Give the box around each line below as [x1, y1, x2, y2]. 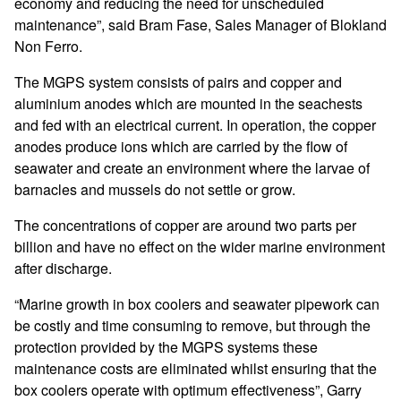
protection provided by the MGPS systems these [14, 336, 318, 357]
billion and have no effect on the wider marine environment [14, 235, 385, 257]
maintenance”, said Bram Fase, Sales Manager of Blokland [14, 13, 387, 35]
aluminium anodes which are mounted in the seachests [14, 92, 363, 114]
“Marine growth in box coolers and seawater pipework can [14, 293, 380, 314]
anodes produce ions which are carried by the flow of [14, 135, 347, 157]
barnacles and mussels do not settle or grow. [14, 178, 295, 200]
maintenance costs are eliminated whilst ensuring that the [14, 357, 377, 379]
